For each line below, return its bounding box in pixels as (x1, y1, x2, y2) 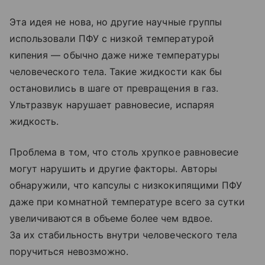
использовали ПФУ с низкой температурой (9, 32, 214, 44)
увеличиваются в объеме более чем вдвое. (9, 212, 212, 224)
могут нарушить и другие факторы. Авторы (9, 162, 217, 174)
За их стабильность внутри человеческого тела (9, 228, 238, 241)
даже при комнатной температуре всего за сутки (9, 195, 245, 208)
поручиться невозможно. (9, 245, 129, 257)
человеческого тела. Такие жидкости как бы (9, 65, 222, 77)
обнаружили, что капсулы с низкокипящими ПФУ (9, 179, 243, 191)
